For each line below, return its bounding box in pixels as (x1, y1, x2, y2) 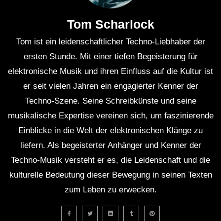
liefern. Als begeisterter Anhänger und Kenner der (20, 141, 201, 150)
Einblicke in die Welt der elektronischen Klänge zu (18, 126, 203, 136)
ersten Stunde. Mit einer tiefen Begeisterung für (23, 52, 198, 62)
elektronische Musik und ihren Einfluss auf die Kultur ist (8, 67, 213, 76)
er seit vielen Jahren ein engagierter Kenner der (23, 81, 198, 91)
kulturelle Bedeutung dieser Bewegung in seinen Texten (9, 170, 212, 180)
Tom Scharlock (67, 17, 154, 32)
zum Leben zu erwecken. (64, 185, 157, 195)
